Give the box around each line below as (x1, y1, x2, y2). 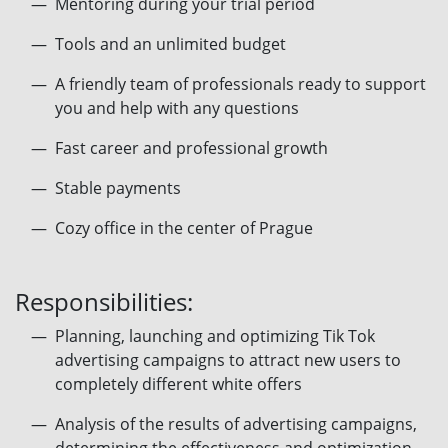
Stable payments (55, 177, 181, 199)
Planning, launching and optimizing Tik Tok (55, 325, 375, 347)
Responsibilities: (15, 285, 193, 318)
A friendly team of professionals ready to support (55, 73, 426, 95)
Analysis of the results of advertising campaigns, (55, 413, 417, 435)
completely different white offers (55, 373, 302, 395)
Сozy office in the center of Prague (55, 217, 313, 239)
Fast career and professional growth (55, 137, 328, 159)
